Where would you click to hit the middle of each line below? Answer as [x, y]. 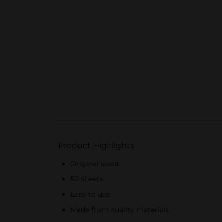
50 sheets [87, 179]
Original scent [95, 164]
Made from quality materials [120, 210]
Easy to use [90, 194]
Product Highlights [96, 145]
